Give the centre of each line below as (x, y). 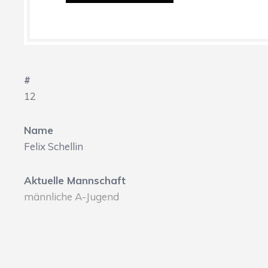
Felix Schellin (54, 146)
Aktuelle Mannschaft (75, 180)
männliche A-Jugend (71, 197)
